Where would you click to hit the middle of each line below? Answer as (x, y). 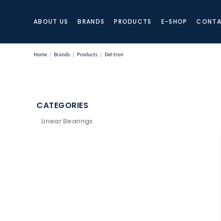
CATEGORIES (62, 105)
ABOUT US (51, 22)
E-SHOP (174, 22)
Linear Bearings (67, 121)
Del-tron (114, 54)
